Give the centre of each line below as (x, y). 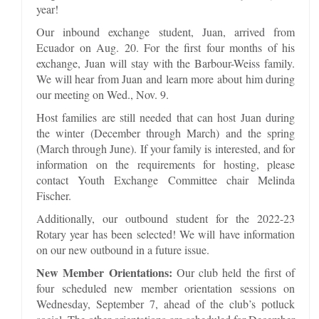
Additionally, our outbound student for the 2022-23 (166, 218)
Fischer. (54, 195)
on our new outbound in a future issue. (123, 249)
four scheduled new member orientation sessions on (166, 288)
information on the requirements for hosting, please (166, 164)
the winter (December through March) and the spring (166, 132)
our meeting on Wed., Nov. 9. (103, 94)
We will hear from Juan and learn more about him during (166, 78)
